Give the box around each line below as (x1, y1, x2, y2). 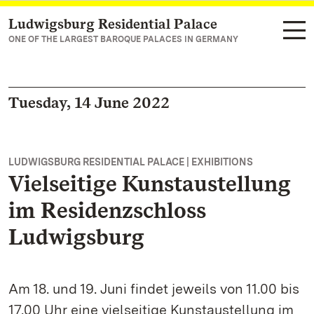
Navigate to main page (25, 18, 144, 32)
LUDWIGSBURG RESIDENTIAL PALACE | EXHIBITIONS (8, 156, 253, 168)
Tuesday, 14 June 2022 (8, 93, 170, 111)
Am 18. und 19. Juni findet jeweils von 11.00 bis (8, 280, 299, 297)
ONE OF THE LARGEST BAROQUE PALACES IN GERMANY (8, 34, 238, 44)
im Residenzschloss (8, 196, 206, 224)
